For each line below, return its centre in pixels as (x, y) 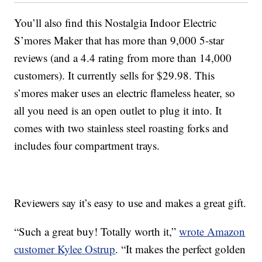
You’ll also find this (60, 23)
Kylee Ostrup (87, 249)
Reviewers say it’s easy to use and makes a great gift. (130, 203)
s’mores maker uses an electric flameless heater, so (125, 93)
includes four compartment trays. (87, 146)
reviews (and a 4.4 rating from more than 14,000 (123, 58)
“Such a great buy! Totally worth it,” (97, 232)
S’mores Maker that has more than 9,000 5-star (119, 40)
